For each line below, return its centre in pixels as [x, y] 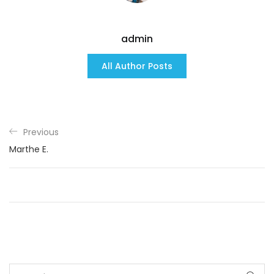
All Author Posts [137, 66]
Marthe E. [29, 149]
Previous [41, 132]
